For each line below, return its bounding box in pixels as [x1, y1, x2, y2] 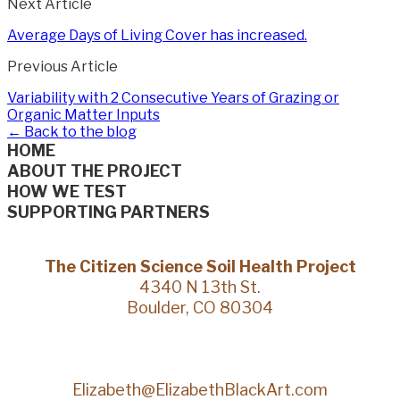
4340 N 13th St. [139, 277, 261, 296]
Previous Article [7, 57, 118, 75]
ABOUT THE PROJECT [7, 161, 182, 180]
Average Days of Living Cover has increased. [7, 26, 307, 44]
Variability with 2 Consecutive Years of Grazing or [7, 88, 339, 106]
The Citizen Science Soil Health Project [44, 256, 356, 276]
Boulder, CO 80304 [127, 297, 273, 317]
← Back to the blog [7, 122, 137, 140]
